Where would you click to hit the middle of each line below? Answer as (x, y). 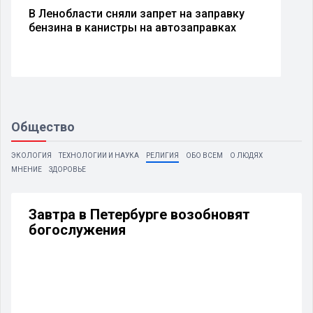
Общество (43, 126)
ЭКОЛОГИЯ (31, 155)
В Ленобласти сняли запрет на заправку (137, 13)
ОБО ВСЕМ (204, 155)
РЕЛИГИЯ (162, 155)
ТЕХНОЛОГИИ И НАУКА (99, 155)
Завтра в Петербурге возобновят (139, 214)
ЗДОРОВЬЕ (67, 169)
